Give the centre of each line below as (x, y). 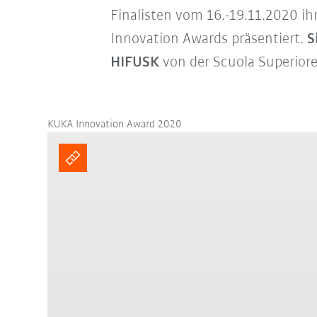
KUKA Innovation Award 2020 (114, 124)
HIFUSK (134, 62)
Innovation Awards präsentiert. (208, 39)
